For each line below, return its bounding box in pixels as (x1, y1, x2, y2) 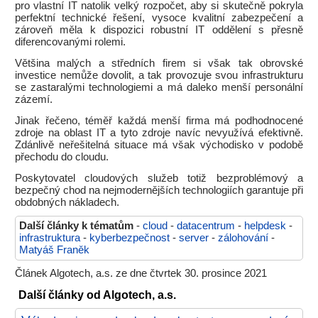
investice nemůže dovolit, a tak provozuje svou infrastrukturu (15, 70, 303, 81)
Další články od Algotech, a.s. (18, 288, 176, 301)
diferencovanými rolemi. (15, 36, 126, 48)
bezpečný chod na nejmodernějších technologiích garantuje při (15, 185, 303, 196)
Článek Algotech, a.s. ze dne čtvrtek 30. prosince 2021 (15, 268, 267, 279)
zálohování (218, 232, 268, 243)
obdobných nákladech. (15, 197, 119, 208)
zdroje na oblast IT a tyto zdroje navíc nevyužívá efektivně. (15, 127, 303, 138)
